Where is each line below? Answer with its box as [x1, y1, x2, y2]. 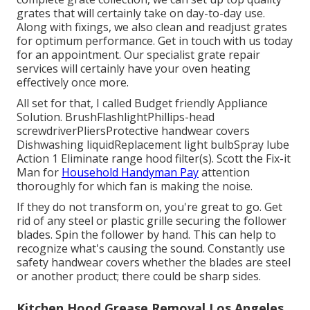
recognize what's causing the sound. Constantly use [17, 241, 285, 257]
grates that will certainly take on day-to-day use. [17, 6, 265, 21]
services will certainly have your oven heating [17, 61, 250, 77]
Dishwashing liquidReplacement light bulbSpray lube [17, 137, 289, 153]
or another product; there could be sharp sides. [17, 268, 261, 284]
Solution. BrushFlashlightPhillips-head [17, 109, 215, 125]
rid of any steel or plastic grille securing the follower [17, 213, 286, 229]
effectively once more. [17, 75, 129, 91]
